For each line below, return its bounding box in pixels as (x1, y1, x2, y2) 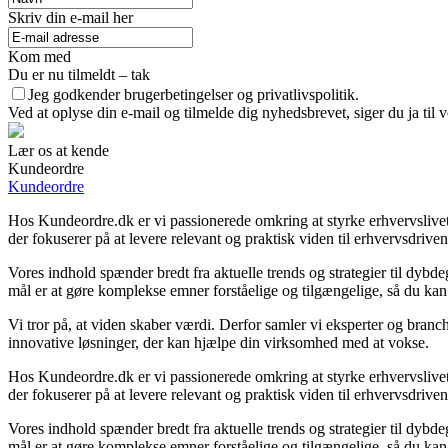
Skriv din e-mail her (8, 9, 133, 27)
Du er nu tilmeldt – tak (8, 66, 150, 84)
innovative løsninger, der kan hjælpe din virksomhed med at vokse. (8, 334, 429, 352)
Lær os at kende (8, 142, 109, 160)
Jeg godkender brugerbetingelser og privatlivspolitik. (28, 86, 359, 104)
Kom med (8, 48, 71, 66)
